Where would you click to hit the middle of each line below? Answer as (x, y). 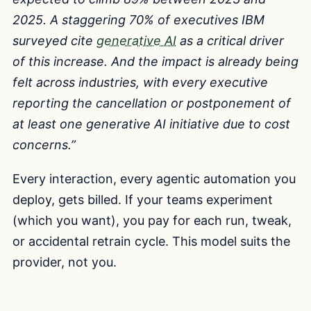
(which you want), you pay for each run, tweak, (152, 221)
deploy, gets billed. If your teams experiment (143, 200)
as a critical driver (230, 40)
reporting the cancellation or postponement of (152, 103)
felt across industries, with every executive (140, 82)
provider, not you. (65, 262)
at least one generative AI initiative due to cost (151, 124)
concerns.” (44, 144)
